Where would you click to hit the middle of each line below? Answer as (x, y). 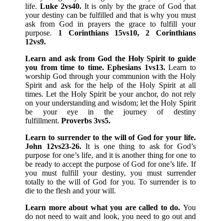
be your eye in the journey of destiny (110, 112)
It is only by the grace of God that (140, 6)
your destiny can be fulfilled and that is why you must (110, 15)
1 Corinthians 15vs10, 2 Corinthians (127, 33)
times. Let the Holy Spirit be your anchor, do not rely (110, 94)
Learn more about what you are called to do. (104, 208)
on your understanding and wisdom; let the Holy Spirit (110, 103)
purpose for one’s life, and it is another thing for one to (110, 155)
